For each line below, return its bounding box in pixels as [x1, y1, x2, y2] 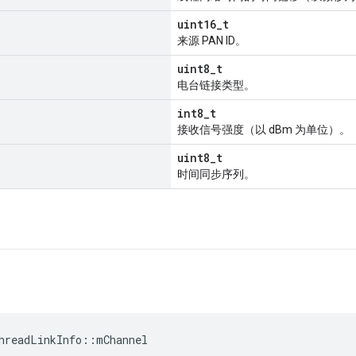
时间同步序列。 [177, 168, 255, 181]
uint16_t [177, 17, 229, 33]
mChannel [96, 332, 148, 348]
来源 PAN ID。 [177, 34, 246, 48]
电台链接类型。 [177, 79, 255, 92]
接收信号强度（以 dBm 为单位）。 [177, 123, 350, 137]
